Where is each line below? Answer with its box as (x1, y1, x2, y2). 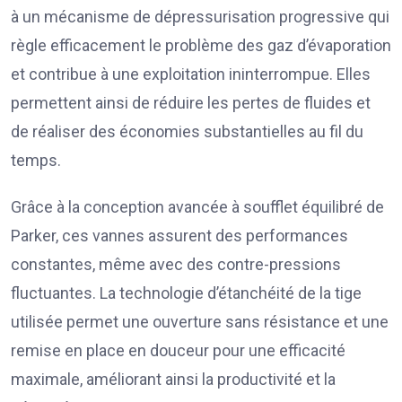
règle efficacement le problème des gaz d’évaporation (11, 35, 391, 55)
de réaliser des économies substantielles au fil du (11, 121, 363, 141)
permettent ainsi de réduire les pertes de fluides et (11, 92, 371, 112)
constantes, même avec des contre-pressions (11, 254, 341, 274)
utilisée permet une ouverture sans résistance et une (11, 311, 389, 331)
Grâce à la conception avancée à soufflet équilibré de (11, 197, 384, 216)
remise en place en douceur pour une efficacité (11, 340, 345, 360)
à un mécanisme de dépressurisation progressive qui (11, 6, 389, 26)
